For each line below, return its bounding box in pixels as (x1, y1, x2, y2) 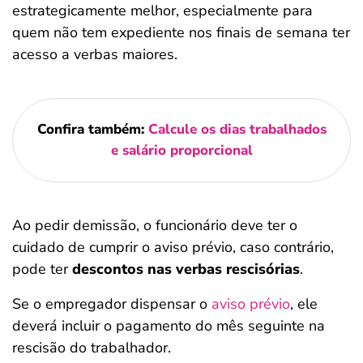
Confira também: (36, 120, 144, 139)
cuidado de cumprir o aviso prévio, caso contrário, (12, 237, 334, 257)
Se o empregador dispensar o (12, 294, 207, 314)
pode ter (12, 259, 72, 279)
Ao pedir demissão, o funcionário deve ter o (12, 216, 297, 235)
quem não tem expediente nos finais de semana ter (12, 23, 350, 42)
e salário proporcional (110, 141, 253, 160)
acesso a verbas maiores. (12, 45, 177, 64)
